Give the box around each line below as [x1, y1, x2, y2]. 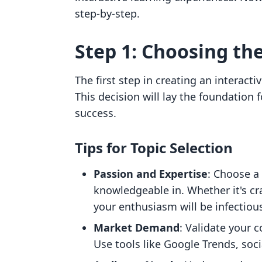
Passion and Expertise [94, 167, 208, 181]
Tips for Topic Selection [75, 138, 233, 157]
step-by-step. [75, 6, 140, 20]
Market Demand [94, 220, 180, 235]
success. [75, 106, 116, 120]
